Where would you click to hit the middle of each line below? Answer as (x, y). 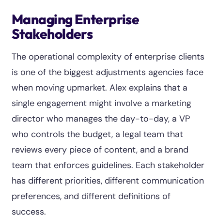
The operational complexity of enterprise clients (108, 57)
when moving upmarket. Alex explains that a (100, 88)
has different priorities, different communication (108, 181)
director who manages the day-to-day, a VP (101, 119)
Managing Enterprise (76, 19)
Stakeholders (52, 34)
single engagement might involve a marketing (101, 103)
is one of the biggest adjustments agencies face (108, 72)
